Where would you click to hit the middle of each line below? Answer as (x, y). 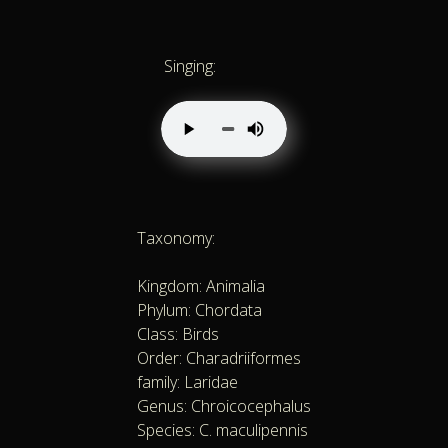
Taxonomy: (176, 238)
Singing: (190, 66)
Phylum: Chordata (199, 310)
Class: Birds (178, 334)
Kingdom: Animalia (201, 286)
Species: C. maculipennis (222, 430)
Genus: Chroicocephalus (224, 406)
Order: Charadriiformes (219, 358)
